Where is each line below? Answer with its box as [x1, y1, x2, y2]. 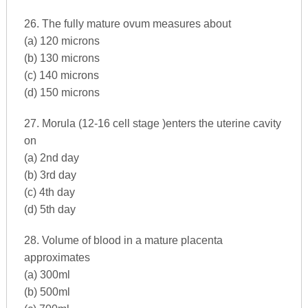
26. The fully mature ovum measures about [23, 17, 231, 30]
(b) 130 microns [23, 52, 100, 64]
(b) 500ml [23, 285, 70, 298]
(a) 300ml [23, 268, 70, 280]
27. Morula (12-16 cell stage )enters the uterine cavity [23, 117, 281, 129]
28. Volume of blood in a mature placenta [23, 234, 223, 246]
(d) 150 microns [23, 86, 100, 98]
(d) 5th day [23, 203, 76, 215]
